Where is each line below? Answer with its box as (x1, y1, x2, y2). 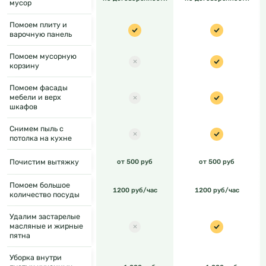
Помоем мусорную (9, 52, 77, 61)
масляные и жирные (9, 221, 83, 231)
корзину (9, 61, 39, 71)
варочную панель (9, 30, 72, 39)
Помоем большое (9, 180, 70, 190)
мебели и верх (9, 93, 61, 102)
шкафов (9, 102, 37, 112)
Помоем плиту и (9, 20, 67, 30)
